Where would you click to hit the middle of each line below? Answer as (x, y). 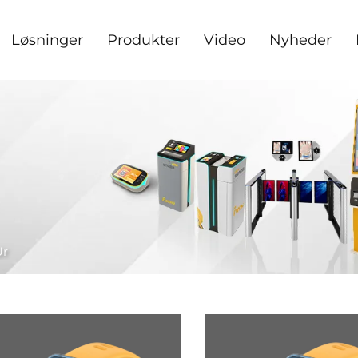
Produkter (143, 40)
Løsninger (47, 40)
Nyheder (300, 40)
